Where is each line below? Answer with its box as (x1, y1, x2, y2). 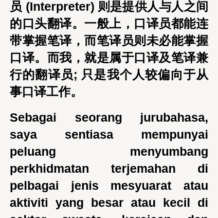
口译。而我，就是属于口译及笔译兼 (10, 51, 208, 64)
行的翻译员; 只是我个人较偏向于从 (10, 68, 208, 81)
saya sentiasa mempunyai (10, 127, 208, 141)
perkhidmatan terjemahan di (10, 162, 208, 175)
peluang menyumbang (10, 145, 208, 158)
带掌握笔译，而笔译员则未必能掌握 (10, 34, 208, 47)
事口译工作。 (10, 85, 83, 98)
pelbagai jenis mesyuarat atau (10, 179, 208, 192)
